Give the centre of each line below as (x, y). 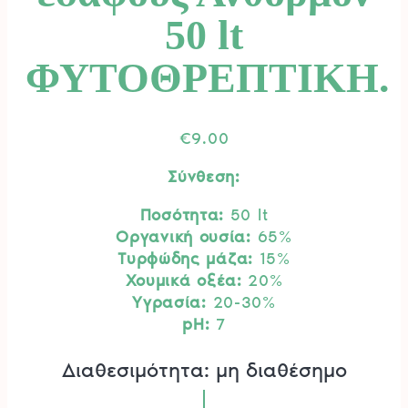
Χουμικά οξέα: (184, 281)
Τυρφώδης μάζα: (185, 259)
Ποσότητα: (182, 215)
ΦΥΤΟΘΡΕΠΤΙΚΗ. (208, 78)
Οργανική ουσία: (184, 237)
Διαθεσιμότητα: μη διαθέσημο (204, 370)
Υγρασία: (169, 303)
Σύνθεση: (204, 177)
